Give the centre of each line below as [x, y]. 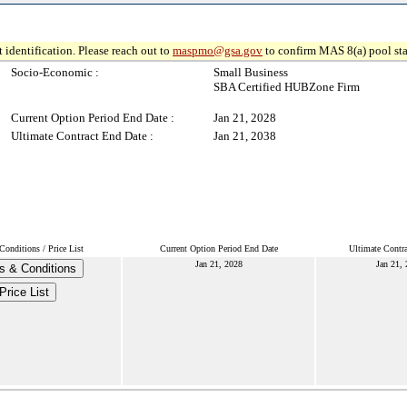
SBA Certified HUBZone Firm [287, 87]
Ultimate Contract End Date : [82, 136]
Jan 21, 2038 [245, 136]
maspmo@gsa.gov [218, 50]
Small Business [251, 72]
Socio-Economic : [55, 72]
